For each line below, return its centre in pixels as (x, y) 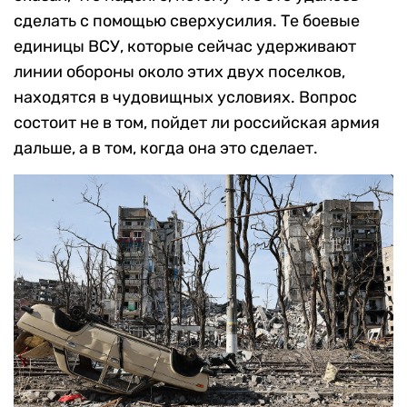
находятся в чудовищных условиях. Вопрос (185, 98)
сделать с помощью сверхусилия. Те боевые (187, 21)
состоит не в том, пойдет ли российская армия (197, 123)
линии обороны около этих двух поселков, (179, 72)
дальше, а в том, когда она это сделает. (166, 149)
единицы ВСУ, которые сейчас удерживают (185, 47)
